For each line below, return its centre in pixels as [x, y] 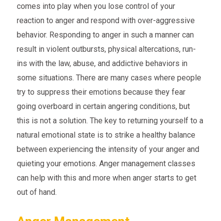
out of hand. [37, 192]
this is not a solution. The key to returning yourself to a [110, 120]
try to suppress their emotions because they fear [101, 92]
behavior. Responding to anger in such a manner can [105, 35]
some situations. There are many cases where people [109, 77]
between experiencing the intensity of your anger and [108, 149]
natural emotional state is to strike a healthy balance [106, 135]
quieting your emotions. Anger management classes [106, 163]
